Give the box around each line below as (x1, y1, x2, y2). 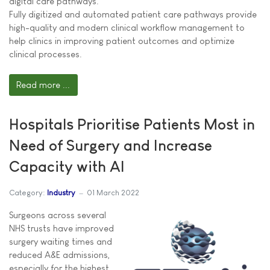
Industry (47, 188, 75, 197)
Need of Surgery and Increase (9, 136, 212, 154)
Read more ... (16, 79, 71, 90)
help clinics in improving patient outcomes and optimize (9, 35, 234, 46)
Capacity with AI (9, 157, 125, 175)
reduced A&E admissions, (9, 249, 110, 260)
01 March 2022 (87, 188, 139, 197)
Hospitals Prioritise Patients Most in (9, 115, 255, 133)
